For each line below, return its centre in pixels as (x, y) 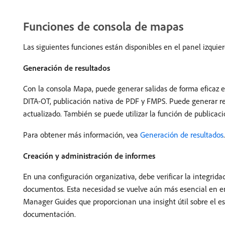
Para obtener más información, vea (82, 135)
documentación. (49, 214)
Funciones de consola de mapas (103, 26)
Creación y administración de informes (89, 156)
